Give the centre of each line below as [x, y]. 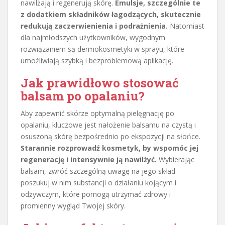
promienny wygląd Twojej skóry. [73, 206]
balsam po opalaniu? [83, 96]
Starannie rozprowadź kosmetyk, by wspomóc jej [109, 148]
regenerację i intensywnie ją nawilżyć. [89, 160]
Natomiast [186, 26]
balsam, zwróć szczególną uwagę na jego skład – [101, 171]
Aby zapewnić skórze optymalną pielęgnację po [97, 114]
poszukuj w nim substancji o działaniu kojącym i [98, 183]
